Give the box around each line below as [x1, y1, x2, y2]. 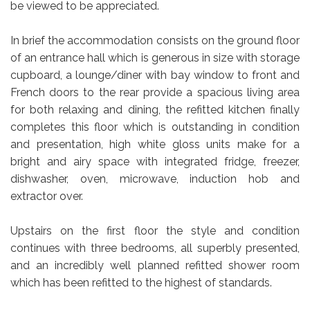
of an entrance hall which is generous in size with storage [10, 51, 300, 65]
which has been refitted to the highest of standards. [10, 276, 272, 290]
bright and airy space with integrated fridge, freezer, [10, 155, 300, 169]
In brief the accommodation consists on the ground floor [10, 34, 300, 48]
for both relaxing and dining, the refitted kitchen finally [10, 103, 300, 117]
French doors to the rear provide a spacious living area [10, 86, 300, 100]
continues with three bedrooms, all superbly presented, [10, 241, 300, 255]
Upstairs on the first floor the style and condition [10, 224, 300, 238]
